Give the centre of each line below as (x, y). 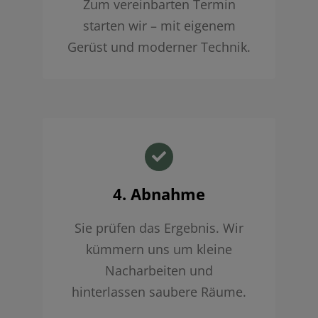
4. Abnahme (159, 193)
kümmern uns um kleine (159, 249)
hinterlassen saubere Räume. (159, 291)
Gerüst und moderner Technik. (159, 46)
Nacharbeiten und (159, 270)
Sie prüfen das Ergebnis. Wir (159, 227)
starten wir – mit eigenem (159, 25)
